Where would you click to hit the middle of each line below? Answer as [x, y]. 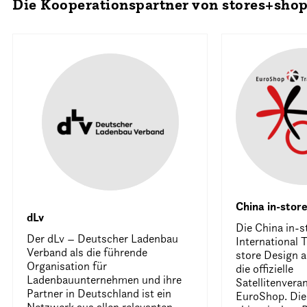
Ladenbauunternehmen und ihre [105, 280]
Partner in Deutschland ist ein [99, 293]
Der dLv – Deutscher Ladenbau [103, 238]
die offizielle [265, 269]
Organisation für [67, 266]
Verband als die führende [87, 252]
